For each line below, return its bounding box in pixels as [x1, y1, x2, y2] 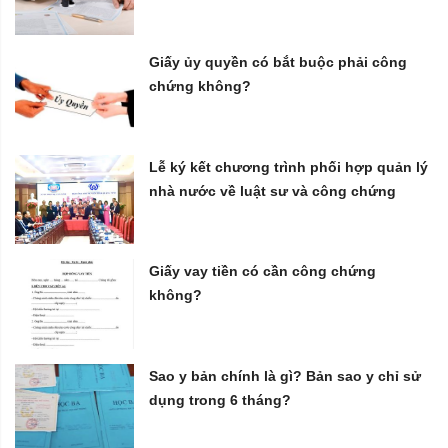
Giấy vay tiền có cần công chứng [149, 263, 377, 280]
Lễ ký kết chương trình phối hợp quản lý [149, 158, 429, 175]
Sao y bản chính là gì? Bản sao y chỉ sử [149, 367, 422, 384]
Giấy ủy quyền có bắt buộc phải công [149, 54, 408, 71]
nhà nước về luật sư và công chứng [149, 182, 397, 199]
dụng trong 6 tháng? [149, 391, 292, 408]
